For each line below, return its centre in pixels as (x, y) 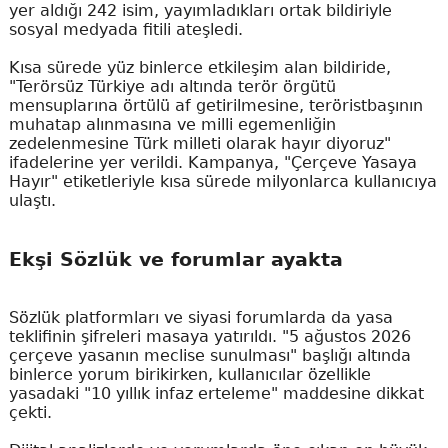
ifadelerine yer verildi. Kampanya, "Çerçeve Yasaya (212, 162)
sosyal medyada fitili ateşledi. (125, 29)
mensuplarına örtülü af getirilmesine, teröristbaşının (215, 105)
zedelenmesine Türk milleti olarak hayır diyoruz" (199, 143)
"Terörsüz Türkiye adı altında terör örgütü (172, 86)
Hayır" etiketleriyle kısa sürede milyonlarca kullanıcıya (222, 181)
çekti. (30, 413)
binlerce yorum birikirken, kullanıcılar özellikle (189, 375)
